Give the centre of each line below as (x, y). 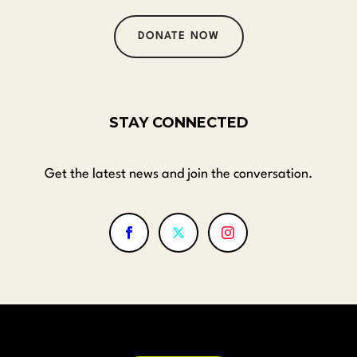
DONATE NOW (178, 36)
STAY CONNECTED (178, 122)
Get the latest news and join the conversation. (178, 174)
